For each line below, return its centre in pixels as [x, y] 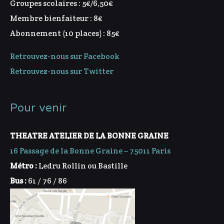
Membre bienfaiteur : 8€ [56, 18]
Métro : [23, 166]
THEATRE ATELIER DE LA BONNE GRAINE [89, 136]
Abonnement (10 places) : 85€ [64, 33]
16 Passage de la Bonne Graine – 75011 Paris [90, 151]
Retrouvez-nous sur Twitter [62, 71]
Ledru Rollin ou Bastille [82, 166]
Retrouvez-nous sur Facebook [65, 56]
